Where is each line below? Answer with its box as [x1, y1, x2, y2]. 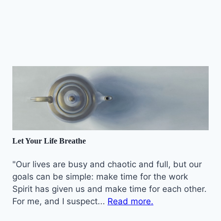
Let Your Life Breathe [12, 136, 86, 145]
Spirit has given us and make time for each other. [12, 184, 207, 194]
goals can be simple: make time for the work [12, 171, 188, 182]
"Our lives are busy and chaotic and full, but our [12, 159, 202, 169]
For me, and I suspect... [12, 196, 108, 206]
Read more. [108, 196, 153, 206]
